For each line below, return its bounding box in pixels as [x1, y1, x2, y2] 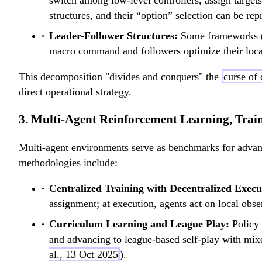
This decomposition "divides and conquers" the [19, 71, 222, 83]
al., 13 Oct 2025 [49, 249, 118, 261]
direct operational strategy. [19, 86, 132, 98]
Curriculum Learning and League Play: [49, 218, 229, 230]
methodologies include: [19, 157, 118, 169]
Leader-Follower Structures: [49, 30, 178, 42]
